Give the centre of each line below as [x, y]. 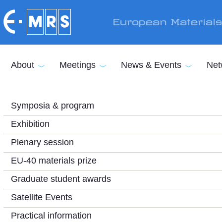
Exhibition [30, 124]
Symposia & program [53, 106]
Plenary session [42, 142]
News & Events [151, 65]
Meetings [78, 65]
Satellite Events [42, 197]
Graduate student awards [61, 179]
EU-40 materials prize [54, 161]
